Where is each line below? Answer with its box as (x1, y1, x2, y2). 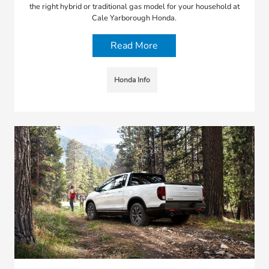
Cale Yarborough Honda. (92, 12, 177, 23)
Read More (110, 38, 159, 52)
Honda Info (113, 74, 150, 85)
